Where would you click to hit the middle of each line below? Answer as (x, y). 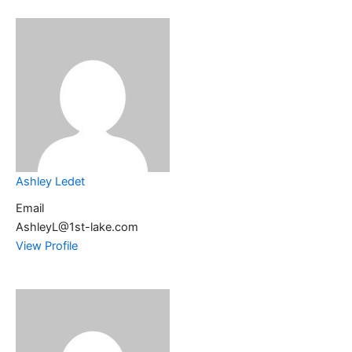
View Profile (47, 246)
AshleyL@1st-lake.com (77, 227)
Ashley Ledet (50, 182)
